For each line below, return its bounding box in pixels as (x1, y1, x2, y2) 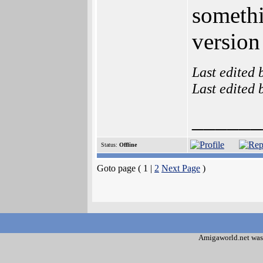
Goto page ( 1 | (97, 163, 154, 173)
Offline (119, 141, 137, 148)
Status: (99, 141, 119, 148)
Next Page (161, 163, 200, 173)
